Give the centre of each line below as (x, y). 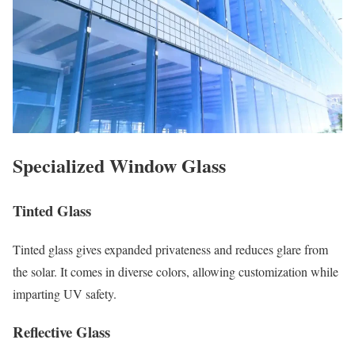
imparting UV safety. (65, 293)
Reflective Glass (61, 332)
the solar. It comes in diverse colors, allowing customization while (176, 271)
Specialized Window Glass (119, 166)
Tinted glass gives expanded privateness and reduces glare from (170, 249)
